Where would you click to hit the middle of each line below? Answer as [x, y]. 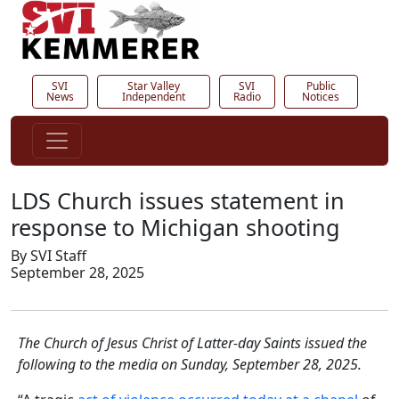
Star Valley [153, 85]
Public [321, 85]
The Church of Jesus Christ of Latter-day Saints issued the [192, 342]
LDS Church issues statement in [178, 200]
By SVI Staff [49, 255]
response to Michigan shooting [175, 227]
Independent [153, 96]
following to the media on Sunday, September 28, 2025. [190, 364]
